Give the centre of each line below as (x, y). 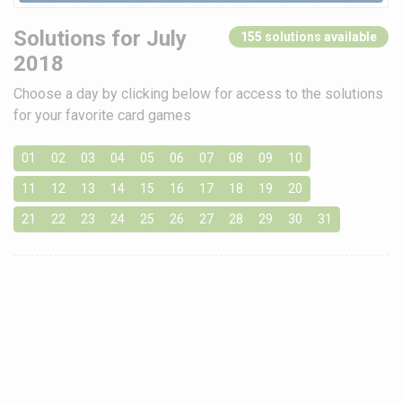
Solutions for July (100, 39)
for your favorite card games (102, 116)
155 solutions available (309, 37)
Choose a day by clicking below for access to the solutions (198, 94)
